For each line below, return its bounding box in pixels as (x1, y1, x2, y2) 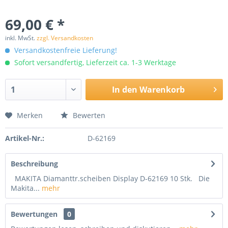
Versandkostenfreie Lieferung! (12, 45, 117, 55)
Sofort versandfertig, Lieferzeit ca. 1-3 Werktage (12, 58, 176, 67)
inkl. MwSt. (5, 34, 37, 42)
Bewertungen (11, 209, 58, 219)
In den (111, 84, 137, 95)
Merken (17, 110, 43, 120)
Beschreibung (11, 159, 58, 168)
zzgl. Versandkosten (37, 34, 93, 42)
